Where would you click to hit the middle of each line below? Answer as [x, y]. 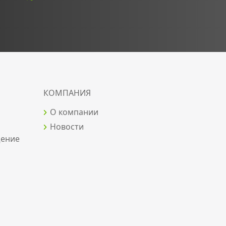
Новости [67, 127]
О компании [74, 112]
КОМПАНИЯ [67, 93]
